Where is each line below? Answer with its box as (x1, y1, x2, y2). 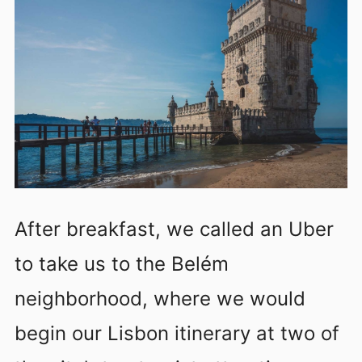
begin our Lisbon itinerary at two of (15, 321, 339, 345)
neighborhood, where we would (15, 286, 305, 310)
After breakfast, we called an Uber (15, 217, 334, 241)
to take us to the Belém (15, 251, 229, 276)
